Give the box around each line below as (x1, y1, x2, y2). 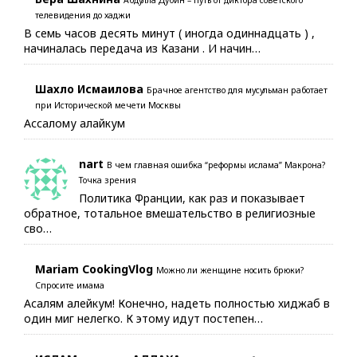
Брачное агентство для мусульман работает (147, 84, 328, 96)
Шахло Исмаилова (35, 80, 143, 96)
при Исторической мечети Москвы (35, 99, 181, 111)
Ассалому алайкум (24, 115, 125, 131)
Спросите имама (35, 279, 104, 291)
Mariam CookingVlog (35, 261, 153, 277)
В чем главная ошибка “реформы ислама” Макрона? (107, 159, 325, 171)
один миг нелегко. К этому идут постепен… (24, 310, 263, 326)
